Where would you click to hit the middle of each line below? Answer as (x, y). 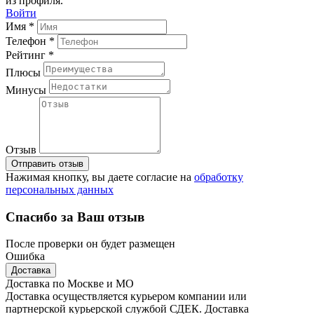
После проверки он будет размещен (90, 244)
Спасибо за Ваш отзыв (75, 217)
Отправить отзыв (47, 163)
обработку (219, 177)
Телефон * (30, 41)
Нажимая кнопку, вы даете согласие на (100, 177)
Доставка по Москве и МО (70, 284)
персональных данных (60, 189)
